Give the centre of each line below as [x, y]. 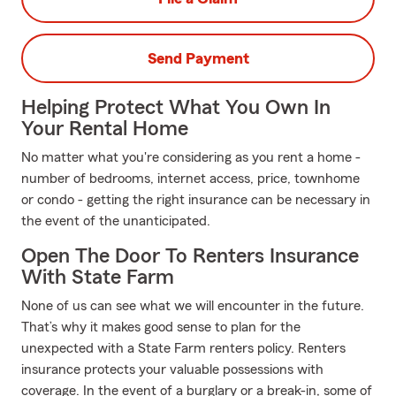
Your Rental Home [105, 129]
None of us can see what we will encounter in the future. [193, 306]
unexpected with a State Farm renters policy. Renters [183, 348]
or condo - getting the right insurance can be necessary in [196, 200]
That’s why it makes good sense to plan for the [161, 327]
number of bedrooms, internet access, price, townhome [190, 179]
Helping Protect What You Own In [176, 108]
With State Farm [98, 278]
